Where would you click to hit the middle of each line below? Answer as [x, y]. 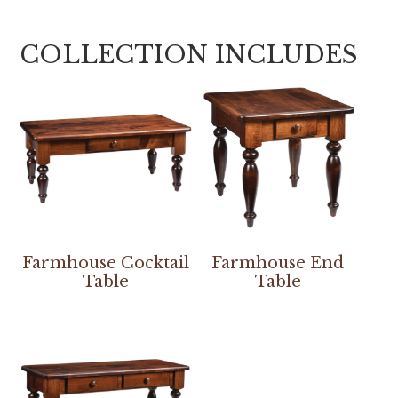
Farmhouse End [278, 263]
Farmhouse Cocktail [106, 263]
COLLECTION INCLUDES [189, 55]
